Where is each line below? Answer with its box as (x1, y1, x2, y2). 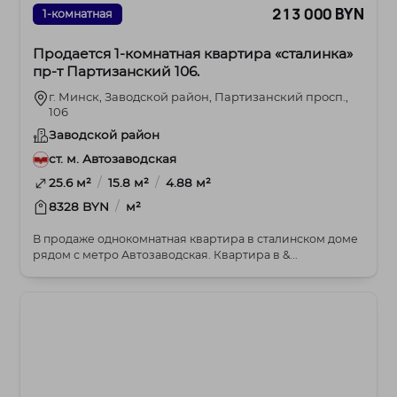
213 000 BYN (272, 4, 364, 25)
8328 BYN (49, 198, 113, 214)
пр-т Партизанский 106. (33, 62, 200, 80)
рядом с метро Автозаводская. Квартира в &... (214, 247, 299, 261)
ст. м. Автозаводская (49, 151, 177, 166)
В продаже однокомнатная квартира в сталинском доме (33, 231, 359, 245)
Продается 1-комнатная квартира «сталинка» (33, 44, 354, 62)
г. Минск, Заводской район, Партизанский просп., (49, 89, 349, 104)
